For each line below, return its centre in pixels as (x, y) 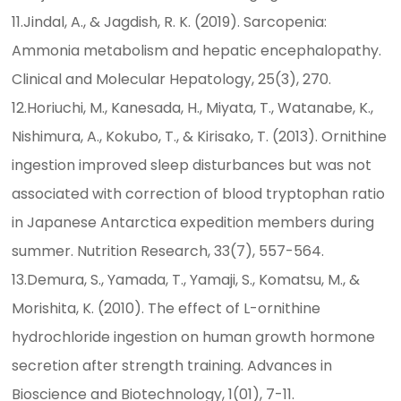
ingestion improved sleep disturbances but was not (192, 166)
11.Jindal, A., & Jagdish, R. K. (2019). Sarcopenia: (170, 22)
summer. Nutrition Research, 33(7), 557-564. (168, 252)
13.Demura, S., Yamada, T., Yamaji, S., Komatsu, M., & (186, 280)
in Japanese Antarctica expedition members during (193, 223)
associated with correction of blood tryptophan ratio (199, 194)
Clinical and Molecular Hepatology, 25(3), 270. (172, 80)
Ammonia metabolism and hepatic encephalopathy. (197, 51)
